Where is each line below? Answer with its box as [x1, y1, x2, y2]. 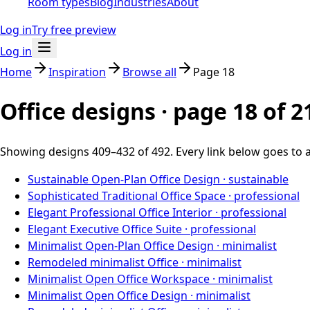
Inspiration [48, 64, 106, 80]
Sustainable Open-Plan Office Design [28, 171, 220, 187]
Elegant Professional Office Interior [28, 204, 212, 220]
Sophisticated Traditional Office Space [28, 188, 226, 203]
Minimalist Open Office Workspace [28, 271, 210, 286]
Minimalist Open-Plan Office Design [28, 237, 214, 253]
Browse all [122, 64, 176, 80]
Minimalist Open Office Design [28, 287, 188, 303]
